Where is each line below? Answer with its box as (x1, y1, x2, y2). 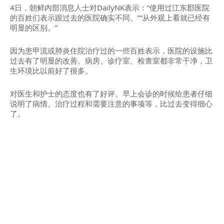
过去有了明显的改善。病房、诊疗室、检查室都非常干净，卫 (10, 55, 212, 65)
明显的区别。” (10, 22, 57, 32)
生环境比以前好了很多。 (10, 65, 92, 75)
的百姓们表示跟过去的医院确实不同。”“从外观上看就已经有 (10, 12, 210, 22)
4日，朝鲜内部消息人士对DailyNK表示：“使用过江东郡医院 (10, 2, 209, 12)
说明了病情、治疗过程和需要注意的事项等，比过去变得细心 (10, 98, 212, 108)
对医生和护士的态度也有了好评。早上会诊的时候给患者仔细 (10, 88, 212, 98)
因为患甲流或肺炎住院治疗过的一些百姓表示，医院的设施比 (10, 45, 212, 55)
